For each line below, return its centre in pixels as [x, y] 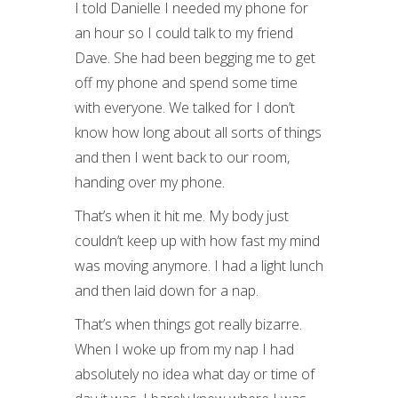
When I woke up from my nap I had [184, 349]
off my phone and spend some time [186, 83]
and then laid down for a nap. [167, 291]
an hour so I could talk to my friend [184, 33]
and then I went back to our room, [182, 157]
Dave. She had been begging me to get [195, 58]
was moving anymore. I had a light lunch [199, 266]
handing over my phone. [150, 182]
